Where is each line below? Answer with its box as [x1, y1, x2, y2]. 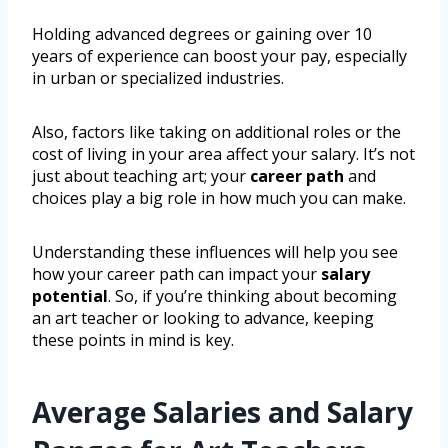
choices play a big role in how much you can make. [32, 187, 406, 210]
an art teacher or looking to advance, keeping [32, 307, 374, 330]
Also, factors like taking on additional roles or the [32, 121, 401, 144]
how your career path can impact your [32, 263, 321, 286]
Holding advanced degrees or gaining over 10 [32, 23, 372, 46]
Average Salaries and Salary [32, 393, 413, 432]
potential [32, 285, 108, 308]
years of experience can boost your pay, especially [32, 45, 407, 68]
